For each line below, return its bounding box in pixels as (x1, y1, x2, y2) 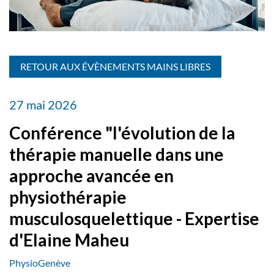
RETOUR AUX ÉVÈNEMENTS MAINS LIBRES (20, 61, 210, 73)
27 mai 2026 (9, 97, 77, 113)
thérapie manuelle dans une (9, 144, 224, 165)
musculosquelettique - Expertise (9, 208, 259, 229)
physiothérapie (9, 187, 127, 208)
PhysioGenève (9, 257, 70, 269)
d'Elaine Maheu (9, 229, 129, 251)
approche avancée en (9, 165, 174, 187)
